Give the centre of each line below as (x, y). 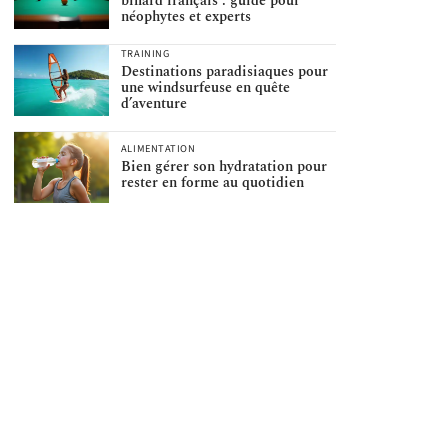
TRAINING (145, 54)
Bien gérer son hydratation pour (223, 167)
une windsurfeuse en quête (205, 88)
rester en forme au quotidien (212, 183)
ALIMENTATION (158, 149)
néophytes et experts (185, 17)
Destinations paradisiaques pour (224, 72)
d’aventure (153, 104)
